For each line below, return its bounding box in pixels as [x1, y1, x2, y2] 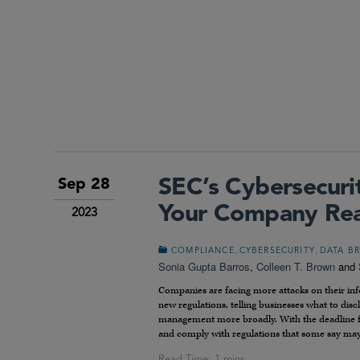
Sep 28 [58, 177, 110, 194]
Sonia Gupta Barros [158, 259, 250, 275]
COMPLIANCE [171, 247, 235, 256]
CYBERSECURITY [239, 247, 315, 256]
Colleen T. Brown [256, 259, 335, 275]
